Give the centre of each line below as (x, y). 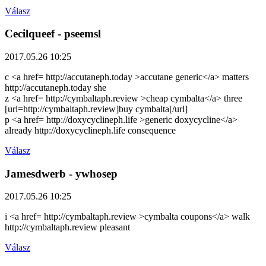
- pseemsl (78, 34)
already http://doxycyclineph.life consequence (90, 130)
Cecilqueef (30, 34)
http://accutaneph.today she (56, 87)
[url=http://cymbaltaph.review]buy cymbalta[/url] (96, 109)
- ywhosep (92, 173)
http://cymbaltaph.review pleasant (67, 227)
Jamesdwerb (35, 173)
